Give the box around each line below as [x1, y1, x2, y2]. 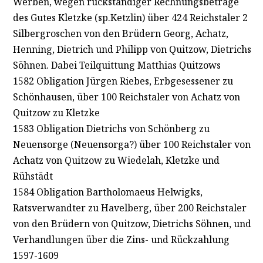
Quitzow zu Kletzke [12, 106, 100, 119]
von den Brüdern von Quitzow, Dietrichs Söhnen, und [12, 217, 251, 230]
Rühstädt [12, 169, 53, 183]
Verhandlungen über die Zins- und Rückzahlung [12, 232, 230, 246]
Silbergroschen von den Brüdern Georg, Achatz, [12, 26, 228, 40]
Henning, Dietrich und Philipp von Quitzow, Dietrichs [12, 42, 251, 56]
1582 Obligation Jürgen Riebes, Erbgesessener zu [12, 74, 233, 87]
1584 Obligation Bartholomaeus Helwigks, [12, 185, 203, 198]
